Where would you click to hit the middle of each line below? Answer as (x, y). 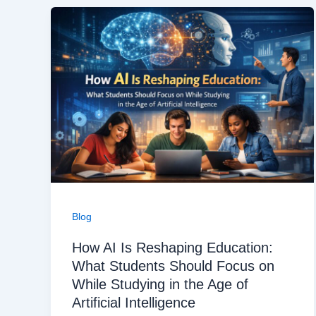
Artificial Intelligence (134, 302)
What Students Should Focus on (173, 266)
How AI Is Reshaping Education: (172, 247)
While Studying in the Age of (160, 284)
